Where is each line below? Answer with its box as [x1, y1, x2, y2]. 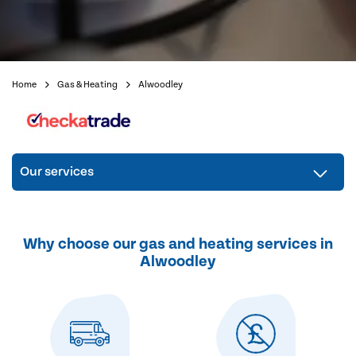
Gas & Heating [57, 79, 118, 90]
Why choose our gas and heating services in [23, 235, 333, 253]
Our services [20, 164, 94, 180]
